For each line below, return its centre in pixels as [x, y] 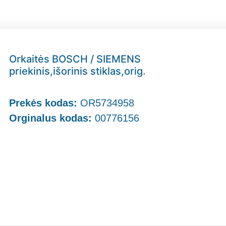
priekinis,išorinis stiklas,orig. [78, 71]
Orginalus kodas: [51, 118]
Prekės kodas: [45, 103]
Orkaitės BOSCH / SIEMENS [75, 59]
